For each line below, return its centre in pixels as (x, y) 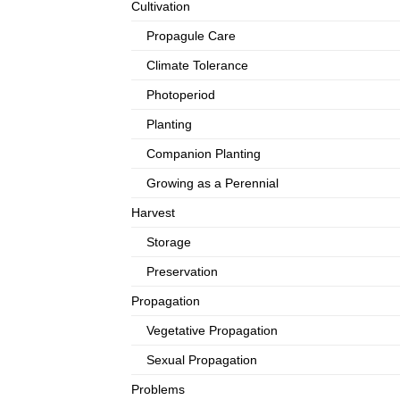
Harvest (153, 212)
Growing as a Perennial (213, 183)
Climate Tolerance (198, 65)
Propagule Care (192, 35)
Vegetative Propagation (212, 330)
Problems (158, 389)
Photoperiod (181, 94)
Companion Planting (204, 153)
